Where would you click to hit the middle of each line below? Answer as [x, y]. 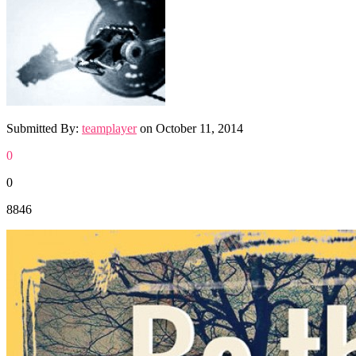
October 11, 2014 [199, 128]
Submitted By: [44, 128]
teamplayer [109, 128]
